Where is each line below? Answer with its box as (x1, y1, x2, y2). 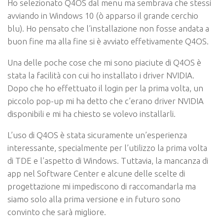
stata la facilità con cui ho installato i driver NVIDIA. (7, 71, 194, 80)
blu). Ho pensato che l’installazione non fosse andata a (7, 24, 209, 34)
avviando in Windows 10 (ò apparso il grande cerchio (7, 11, 198, 21)
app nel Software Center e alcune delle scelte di (7, 168, 185, 178)
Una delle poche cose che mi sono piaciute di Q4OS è (7, 58, 201, 68)
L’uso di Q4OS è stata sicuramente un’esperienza (7, 130, 187, 140)
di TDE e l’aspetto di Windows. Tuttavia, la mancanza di (7, 155, 208, 165)
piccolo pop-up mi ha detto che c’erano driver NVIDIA (7, 96, 204, 106)
